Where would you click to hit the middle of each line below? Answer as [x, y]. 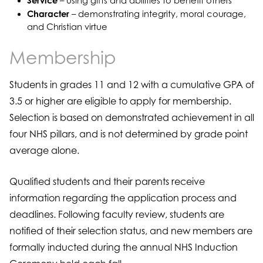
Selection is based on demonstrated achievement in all [131, 117]
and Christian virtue [67, 27]
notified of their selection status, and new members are [131, 231]
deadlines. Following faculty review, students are [117, 214]
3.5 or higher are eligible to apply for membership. [120, 101]
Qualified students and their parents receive [107, 181]
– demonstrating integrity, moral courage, [157, 14]
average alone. [44, 150]
